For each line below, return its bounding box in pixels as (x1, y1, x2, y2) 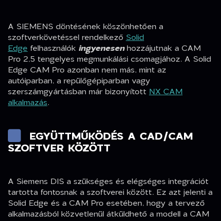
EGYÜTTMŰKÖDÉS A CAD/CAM (30, 127, 193, 145)
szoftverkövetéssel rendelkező (8, 30, 126, 44)
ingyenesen (78, 40, 124, 55)
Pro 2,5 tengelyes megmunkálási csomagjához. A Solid (8, 51, 211, 66)
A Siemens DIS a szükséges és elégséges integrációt (8, 174, 209, 188)
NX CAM (149, 84, 183, 99)
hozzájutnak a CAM (124, 40, 201, 55)
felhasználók (28, 40, 78, 55)
